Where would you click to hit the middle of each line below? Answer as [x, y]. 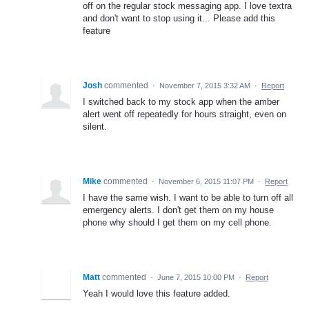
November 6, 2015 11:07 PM [206, 181]
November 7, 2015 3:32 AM [205, 85]
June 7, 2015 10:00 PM [196, 277]
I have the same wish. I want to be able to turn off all [188, 197]
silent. [95, 126]
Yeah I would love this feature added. [157, 293]
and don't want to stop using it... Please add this [179, 18]
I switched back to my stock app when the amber [181, 101]
